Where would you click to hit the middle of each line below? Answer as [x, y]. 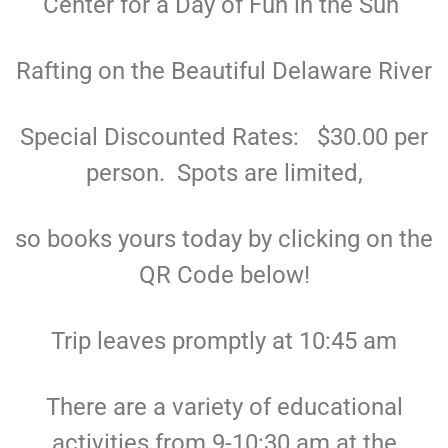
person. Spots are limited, [224, 172]
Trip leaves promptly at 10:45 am [224, 340]
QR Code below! [224, 274]
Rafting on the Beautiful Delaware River [224, 70]
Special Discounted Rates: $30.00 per [224, 136]
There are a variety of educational [224, 406]
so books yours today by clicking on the [224, 238]
